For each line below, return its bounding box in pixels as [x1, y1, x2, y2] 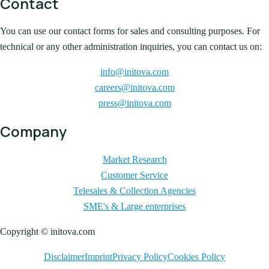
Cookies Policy [168, 252, 225, 262]
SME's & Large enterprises [83, 201, 186, 212]
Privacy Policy [112, 252, 168, 262]
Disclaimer [44, 252, 85, 262]
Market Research [102, 154, 167, 165]
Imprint [85, 252, 112, 262]
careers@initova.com [94, 82, 175, 93]
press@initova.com [98, 98, 171, 109]
